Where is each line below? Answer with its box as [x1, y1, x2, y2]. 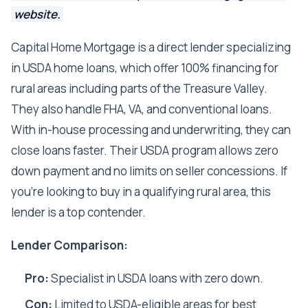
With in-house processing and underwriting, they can [11, 122, 291, 138]
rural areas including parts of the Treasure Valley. [11, 80, 267, 97]
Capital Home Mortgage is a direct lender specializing [11, 39, 291, 56]
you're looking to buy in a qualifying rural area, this [11, 184, 271, 200]
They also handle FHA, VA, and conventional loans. [11, 101, 272, 118]
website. [14, 6, 60, 23]
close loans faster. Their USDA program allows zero [11, 142, 278, 159]
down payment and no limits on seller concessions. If [11, 163, 287, 179]
